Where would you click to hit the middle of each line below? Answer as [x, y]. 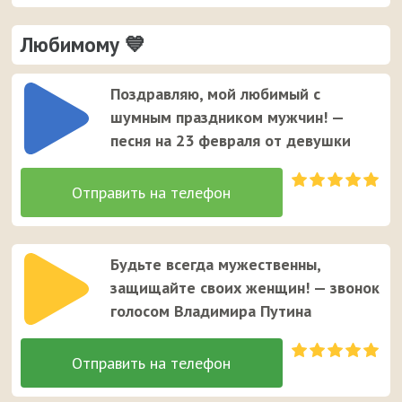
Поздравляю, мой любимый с [216, 94]
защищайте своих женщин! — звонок [245, 288]
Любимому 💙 [83, 45]
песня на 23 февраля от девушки [231, 141]
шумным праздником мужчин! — [227, 118]
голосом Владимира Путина [211, 311]
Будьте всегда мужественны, [216, 265]
